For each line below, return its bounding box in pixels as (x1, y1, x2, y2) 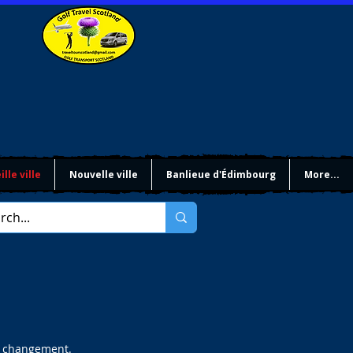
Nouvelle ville (69, 168, 138, 181)
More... (303, 168, 340, 181)
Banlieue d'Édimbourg (165, 168, 276, 181)
